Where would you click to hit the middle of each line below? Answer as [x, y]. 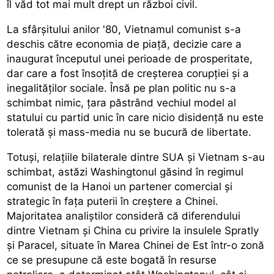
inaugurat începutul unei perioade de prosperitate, [130, 58]
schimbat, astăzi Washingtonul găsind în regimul [125, 172]
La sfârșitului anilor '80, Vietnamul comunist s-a [124, 29]
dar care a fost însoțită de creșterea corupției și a [128, 73]
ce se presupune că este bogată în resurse [112, 260]
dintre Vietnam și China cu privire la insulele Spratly [133, 230]
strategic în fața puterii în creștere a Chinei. [113, 201]
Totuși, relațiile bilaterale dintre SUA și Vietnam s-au [136, 157]
